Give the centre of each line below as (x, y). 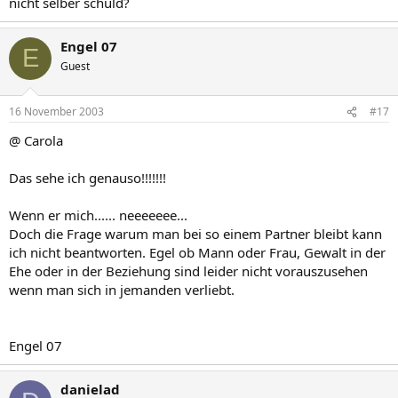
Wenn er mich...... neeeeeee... (98, 215)
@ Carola (36, 140)
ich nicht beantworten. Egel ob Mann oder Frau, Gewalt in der (197, 252)
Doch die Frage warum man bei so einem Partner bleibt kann (195, 234)
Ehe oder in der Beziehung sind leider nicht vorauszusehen (188, 271)
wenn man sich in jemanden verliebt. (122, 290)
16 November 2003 (56, 111)
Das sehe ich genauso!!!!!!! (88, 178)
